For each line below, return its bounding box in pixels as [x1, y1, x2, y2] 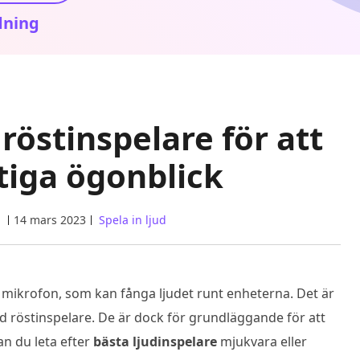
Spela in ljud [98, 212, 166, 227]
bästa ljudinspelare [93, 333, 217, 350]
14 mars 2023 [13, 212, 86, 227]
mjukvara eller [217, 333, 307, 350]
